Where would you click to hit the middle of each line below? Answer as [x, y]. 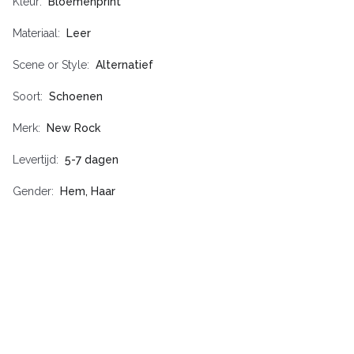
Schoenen [76, 97]
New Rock [73, 128]
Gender [32, 192]
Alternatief [124, 65]
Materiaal [35, 34]
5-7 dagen [92, 160]
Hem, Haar [88, 192]
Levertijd [34, 160]
